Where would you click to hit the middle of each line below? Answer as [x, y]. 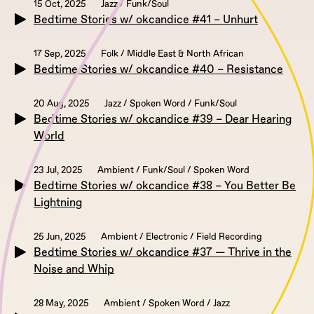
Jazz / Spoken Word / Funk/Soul [171, 104]
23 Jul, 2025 [58, 171]
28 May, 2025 [61, 304]
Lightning [58, 203]
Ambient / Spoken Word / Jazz [167, 304]
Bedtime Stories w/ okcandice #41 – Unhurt [146, 20]
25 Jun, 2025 [60, 237]
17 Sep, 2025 [60, 54]
